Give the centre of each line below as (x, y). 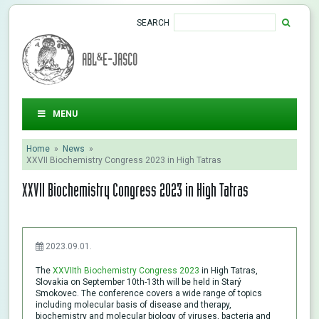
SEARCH (153, 22)
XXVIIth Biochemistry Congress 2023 (126, 270)
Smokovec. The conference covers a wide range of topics (149, 293)
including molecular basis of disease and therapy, (134, 304)
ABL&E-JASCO (110, 59)
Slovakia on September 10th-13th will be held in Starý (138, 282)
